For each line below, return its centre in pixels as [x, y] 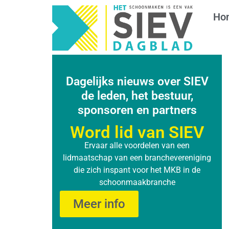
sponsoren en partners [137, 110]
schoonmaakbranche [137, 182]
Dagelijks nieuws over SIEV [137, 82]
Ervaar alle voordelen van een [137, 146]
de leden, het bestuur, [137, 96]
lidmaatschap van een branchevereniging [137, 158]
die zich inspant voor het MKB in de [137, 170]
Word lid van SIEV [137, 132]
